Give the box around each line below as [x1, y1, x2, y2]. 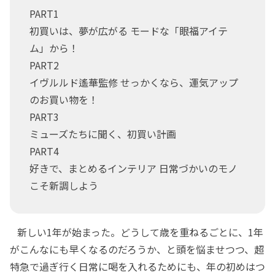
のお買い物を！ [29, 91, 98, 107]
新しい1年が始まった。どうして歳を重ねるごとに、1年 [10, 224, 263, 239]
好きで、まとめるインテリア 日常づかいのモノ [29, 160, 238, 176]
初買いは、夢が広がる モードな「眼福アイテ [29, 23, 228, 38]
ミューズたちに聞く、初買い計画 [29, 126, 176, 141]
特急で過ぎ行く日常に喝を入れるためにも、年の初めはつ [10, 258, 265, 274]
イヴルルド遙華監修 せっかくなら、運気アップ [29, 74, 238, 90]
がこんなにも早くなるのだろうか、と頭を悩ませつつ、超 [10, 241, 264, 257]
